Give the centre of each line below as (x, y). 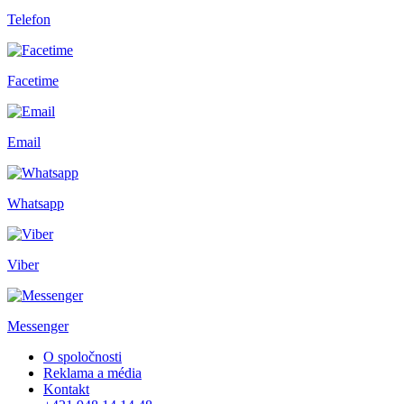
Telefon (29, 19)
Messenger (38, 326)
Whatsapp (36, 203)
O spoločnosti (83, 356)
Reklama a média (92, 372)
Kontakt (66, 389)
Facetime (33, 80)
